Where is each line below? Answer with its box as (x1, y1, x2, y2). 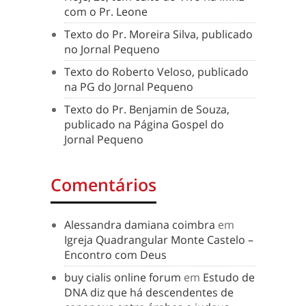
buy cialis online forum (64, 270, 181, 285)
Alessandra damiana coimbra (64, 217, 215, 232)
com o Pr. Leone (64, 4, 148, 19)
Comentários (51, 173, 156, 196)
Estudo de (203, 270, 255, 285)
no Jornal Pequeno (64, 42, 160, 57)
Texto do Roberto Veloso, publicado (64, 64, 249, 79)
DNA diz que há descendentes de (64, 285, 234, 300)
